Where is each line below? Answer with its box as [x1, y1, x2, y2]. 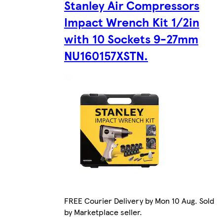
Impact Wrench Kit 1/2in [64, 13, 199, 31]
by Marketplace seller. [64, 206, 142, 218]
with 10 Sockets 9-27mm [64, 30, 198, 47]
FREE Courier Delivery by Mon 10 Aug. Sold [64, 194, 214, 206]
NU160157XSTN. [64, 47, 148, 64]
